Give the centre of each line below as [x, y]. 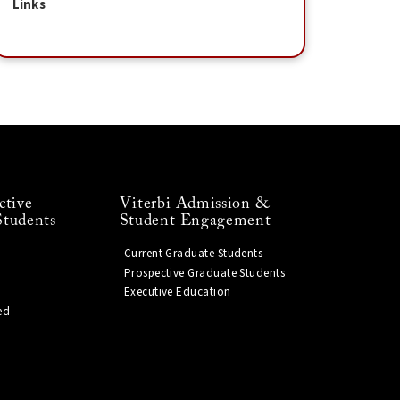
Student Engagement [195, 221]
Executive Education [177, 292]
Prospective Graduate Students [204, 273]
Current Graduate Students [193, 254]
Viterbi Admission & [194, 204]
